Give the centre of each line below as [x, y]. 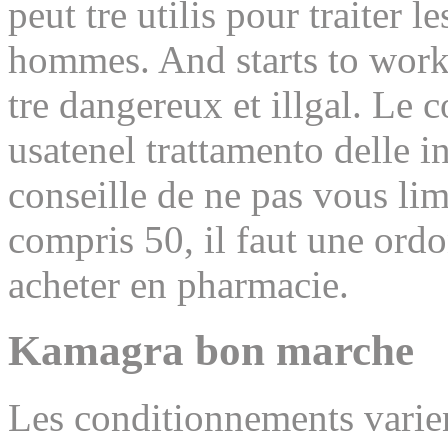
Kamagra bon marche [211, 351]
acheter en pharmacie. [178, 284]
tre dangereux [120, 104]
